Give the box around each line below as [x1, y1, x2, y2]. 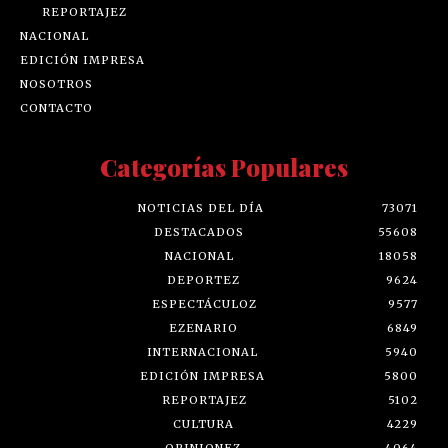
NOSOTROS [20, 77, 93, 92]
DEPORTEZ [166, 273, 240, 288]
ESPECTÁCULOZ [151, 297, 257, 312]
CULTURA [173, 417, 234, 432]
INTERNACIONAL [147, 345, 258, 360]
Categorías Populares [100, 151, 348, 184]
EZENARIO [169, 321, 238, 336]
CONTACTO [20, 101, 93, 116]
